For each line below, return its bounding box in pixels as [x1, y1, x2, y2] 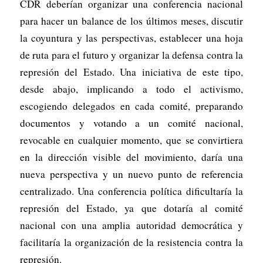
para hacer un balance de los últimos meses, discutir [19, 14, 244, 28]
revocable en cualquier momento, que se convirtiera [19, 133, 244, 147]
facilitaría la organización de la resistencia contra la [19, 235, 244, 249]
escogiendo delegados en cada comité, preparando [19, 99, 244, 113]
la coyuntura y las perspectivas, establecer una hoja [19, 31, 244, 45]
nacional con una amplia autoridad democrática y [19, 218, 244, 232]
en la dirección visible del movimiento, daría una [19, 150, 244, 164]
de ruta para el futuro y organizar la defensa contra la [19, 48, 244, 62]
